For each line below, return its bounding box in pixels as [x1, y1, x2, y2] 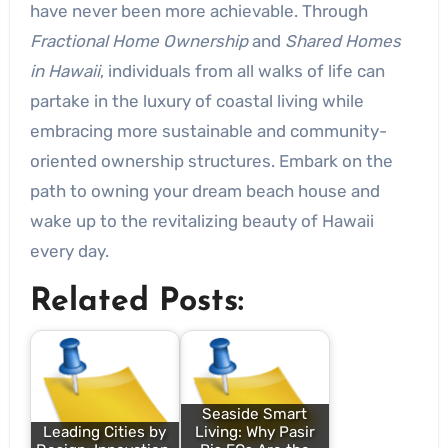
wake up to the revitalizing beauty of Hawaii [29, 211, 374, 231]
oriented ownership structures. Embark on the [29, 151, 393, 171]
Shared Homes [284, 31, 401, 51]
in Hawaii [29, 61, 100, 81]
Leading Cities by [43, 423, 167, 442]
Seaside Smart [202, 405, 308, 424]
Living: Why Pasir [194, 423, 315, 442]
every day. [29, 241, 109, 261]
